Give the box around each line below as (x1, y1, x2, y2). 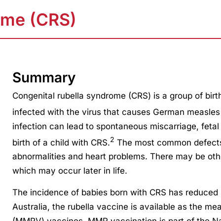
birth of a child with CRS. (12, 137, 110, 147)
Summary (12, 69, 75, 86)
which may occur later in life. (12, 166, 127, 176)
